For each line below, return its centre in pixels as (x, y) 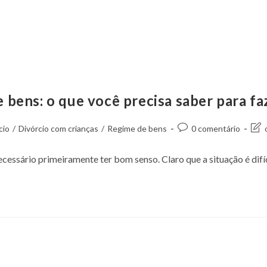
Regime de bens (137, 128)
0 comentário (216, 128)
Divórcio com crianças (59, 128)
